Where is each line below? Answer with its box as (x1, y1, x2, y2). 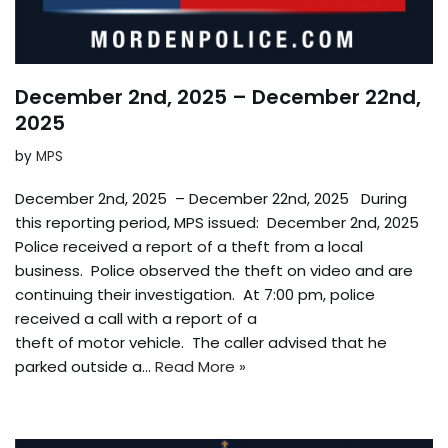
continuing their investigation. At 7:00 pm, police (15, 283, 375, 305)
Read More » (155, 355, 246, 377)
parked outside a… (15, 355, 155, 377)
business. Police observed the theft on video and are (15, 259, 413, 281)
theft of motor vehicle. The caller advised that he (15, 331, 387, 353)
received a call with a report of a (15, 307, 257, 329)
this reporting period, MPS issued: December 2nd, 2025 (15, 211, 423, 233)
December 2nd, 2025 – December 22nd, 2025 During (15, 187, 407, 209)
